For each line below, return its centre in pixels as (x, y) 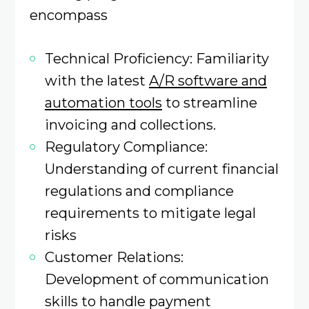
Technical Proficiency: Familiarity (157, 58)
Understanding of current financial (161, 168)
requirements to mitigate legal (150, 212)
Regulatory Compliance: (126, 146)
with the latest (97, 80)
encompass (68, 15)
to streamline (209, 102)
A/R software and (208, 80)
